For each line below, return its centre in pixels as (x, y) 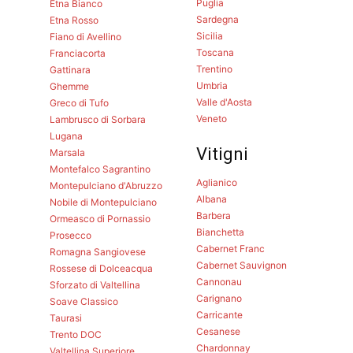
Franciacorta (78, 54)
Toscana (215, 53)
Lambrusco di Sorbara (98, 120)
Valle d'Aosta (224, 102)
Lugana (67, 136)
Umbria (212, 86)
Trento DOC (76, 335)
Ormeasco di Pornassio (100, 219)
